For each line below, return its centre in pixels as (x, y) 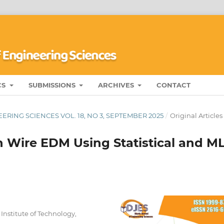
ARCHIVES (117, 85)
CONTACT (173, 85)
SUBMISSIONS (53, 85)
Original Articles (196, 115)
